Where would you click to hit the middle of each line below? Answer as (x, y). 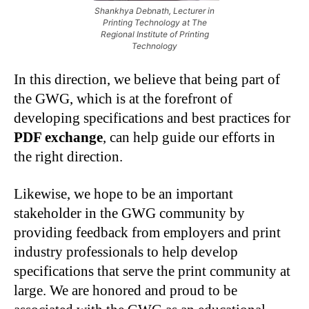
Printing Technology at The (154, 23)
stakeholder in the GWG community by (129, 213)
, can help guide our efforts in (189, 138)
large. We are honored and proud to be (126, 291)
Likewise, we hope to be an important (123, 194)
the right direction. (68, 157)
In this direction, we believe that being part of (147, 80)
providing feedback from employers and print (147, 233)
